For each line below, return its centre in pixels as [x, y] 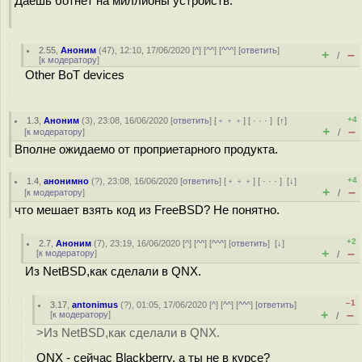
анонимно [67, 181]
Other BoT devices [75, 75]
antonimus [95, 305]
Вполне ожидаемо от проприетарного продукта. [146, 149]
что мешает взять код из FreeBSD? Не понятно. [147, 210]
